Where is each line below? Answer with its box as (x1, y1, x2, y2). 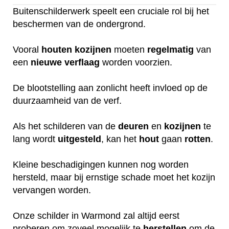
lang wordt (13, 133, 58, 144)
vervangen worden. (13, 185, 91, 195)
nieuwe (31, 57, 62, 67)
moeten (111, 44, 147, 55)
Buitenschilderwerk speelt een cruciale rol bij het (13, 6, 209, 16)
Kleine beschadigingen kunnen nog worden (13, 159, 189, 170)
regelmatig (147, 44, 194, 55)
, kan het (101, 133, 139, 144)
